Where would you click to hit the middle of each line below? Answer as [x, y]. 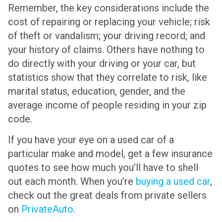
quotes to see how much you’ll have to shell [103, 167]
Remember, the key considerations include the [109, 8]
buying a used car [173, 181]
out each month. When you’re [72, 181]
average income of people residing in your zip [107, 105]
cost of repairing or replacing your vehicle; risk [109, 22]
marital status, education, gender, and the [97, 91]
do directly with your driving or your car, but [102, 63]
